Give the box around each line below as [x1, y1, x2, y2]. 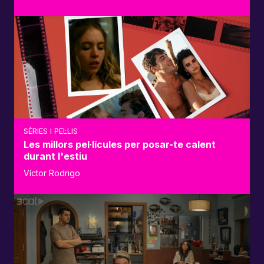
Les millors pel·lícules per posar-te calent [24, 138, 216, 151]
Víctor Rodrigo [24, 168, 80, 179]
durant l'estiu [24, 150, 87, 163]
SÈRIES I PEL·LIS [24, 126, 78, 136]
